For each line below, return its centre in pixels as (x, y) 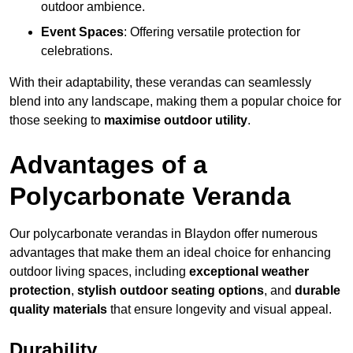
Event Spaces (82, 32)
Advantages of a (108, 165)
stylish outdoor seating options (171, 291)
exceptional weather (249, 272)
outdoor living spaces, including (99, 272)
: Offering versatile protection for (212, 32)
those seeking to (57, 121)
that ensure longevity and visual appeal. (219, 310)
